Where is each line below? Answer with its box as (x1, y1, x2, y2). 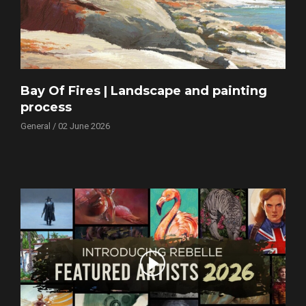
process (20, 100, 72, 115)
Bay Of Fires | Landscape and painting (20, 83, 267, 99)
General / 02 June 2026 (20, 121, 110, 132)
